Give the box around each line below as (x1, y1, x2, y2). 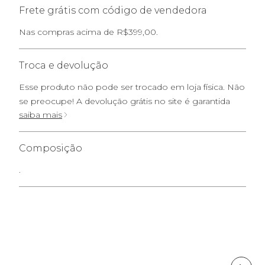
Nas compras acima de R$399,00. (19, 26, 158, 37)
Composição (19, 142, 82, 154)
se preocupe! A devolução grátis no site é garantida (19, 95, 230, 106)
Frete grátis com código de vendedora (19, 4, 207, 16)
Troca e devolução (19, 59, 108, 71)
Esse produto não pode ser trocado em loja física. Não (19, 81, 245, 92)
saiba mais (19, 109, 62, 120)
